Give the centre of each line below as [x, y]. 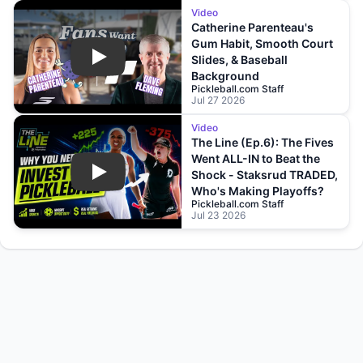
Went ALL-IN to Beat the [256, 158]
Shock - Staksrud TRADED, [265, 175]
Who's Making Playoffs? [258, 191]
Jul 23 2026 [218, 215]
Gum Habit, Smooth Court [262, 43]
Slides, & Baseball [239, 60]
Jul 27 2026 [218, 100]
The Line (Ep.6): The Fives [263, 142]
